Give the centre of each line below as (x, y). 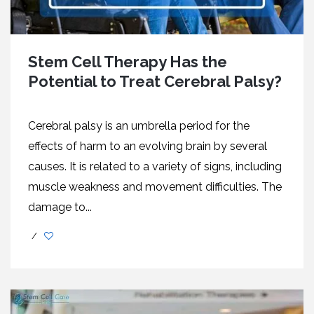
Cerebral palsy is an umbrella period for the (139, 125)
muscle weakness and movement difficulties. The (155, 186)
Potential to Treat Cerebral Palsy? (155, 81)
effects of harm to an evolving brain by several (148, 146)
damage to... (60, 207)
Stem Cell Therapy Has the (128, 61)
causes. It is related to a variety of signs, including (155, 166)
